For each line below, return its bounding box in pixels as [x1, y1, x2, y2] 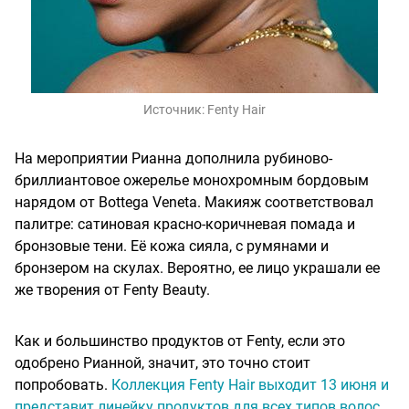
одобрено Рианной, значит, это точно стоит [15, 354, 310, 372]
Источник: [143, 102, 207, 118]
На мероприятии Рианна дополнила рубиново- [15, 150, 332, 168]
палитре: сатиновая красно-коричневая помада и [15, 215, 355, 234]
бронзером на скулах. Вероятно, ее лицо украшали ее [15, 259, 380, 278]
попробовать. [15, 376, 111, 394]
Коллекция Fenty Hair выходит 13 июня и [111, 376, 389, 394]
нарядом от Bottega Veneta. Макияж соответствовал [15, 194, 373, 212]
